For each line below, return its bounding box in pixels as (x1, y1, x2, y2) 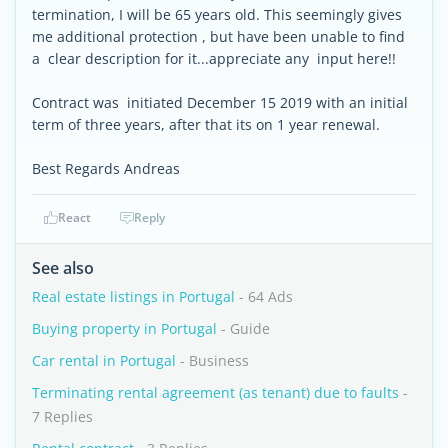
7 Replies (32, 407, 93, 426)
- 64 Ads (235, 287, 293, 306)
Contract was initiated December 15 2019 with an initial (32, 93, 408, 112)
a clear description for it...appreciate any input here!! (32, 49, 396, 68)
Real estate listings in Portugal (32, 287, 235, 306)
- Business (176, 351, 249, 370)
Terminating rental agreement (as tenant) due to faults (32, 383, 399, 402)
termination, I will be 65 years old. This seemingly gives (32, 5, 402, 24)
